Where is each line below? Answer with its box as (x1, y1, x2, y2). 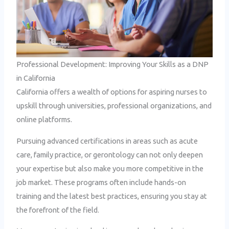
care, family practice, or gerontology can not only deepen (16, 150, 203, 159)
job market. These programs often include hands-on (16, 177, 187, 187)
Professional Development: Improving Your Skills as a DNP (16, 60, 209, 69)
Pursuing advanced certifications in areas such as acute (16, 136, 198, 145)
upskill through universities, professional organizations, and (16, 101, 212, 110)
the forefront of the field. (16, 205, 100, 214)
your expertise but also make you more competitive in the (16, 164, 204, 173)
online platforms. (16, 115, 73, 124)
